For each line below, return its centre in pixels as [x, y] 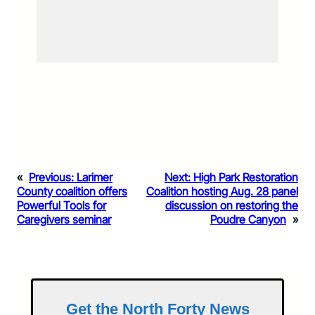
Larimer [95, 177]
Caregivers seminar [64, 219]
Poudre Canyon [248, 219]
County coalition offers [72, 191]
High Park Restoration [246, 177]
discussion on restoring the [232, 205]
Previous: [51, 177]
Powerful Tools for [62, 205]
